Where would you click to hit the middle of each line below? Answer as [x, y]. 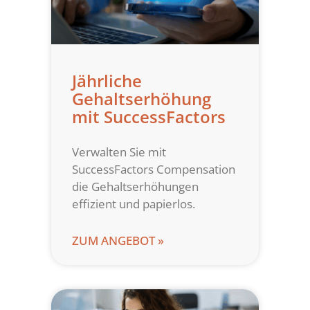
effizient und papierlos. [134, 204]
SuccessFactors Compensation [154, 170]
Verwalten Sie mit [119, 152]
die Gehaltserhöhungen [135, 187]
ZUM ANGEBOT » [118, 241]
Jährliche [107, 81]
